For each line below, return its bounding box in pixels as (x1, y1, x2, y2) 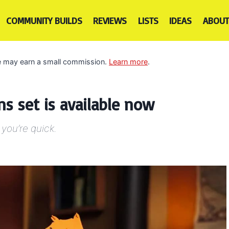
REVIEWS (93, 15, 127, 26)
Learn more (109, 57, 148, 66)
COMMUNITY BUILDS (6, 15, 82, 26)
